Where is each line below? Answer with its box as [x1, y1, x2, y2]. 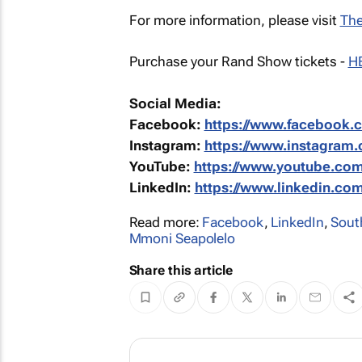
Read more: [128, 213, 203, 230]
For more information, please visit [128, 11, 340, 28]
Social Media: [128, 95, 221, 112]
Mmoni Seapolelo [128, 229, 236, 246]
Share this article [128, 262, 233, 278]
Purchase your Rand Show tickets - [128, 53, 348, 69]
